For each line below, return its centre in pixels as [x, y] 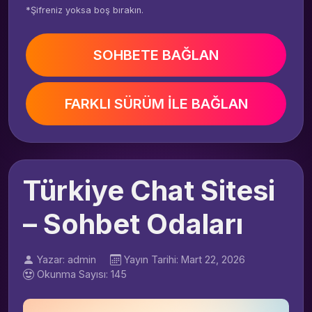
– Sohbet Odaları [133, 224]
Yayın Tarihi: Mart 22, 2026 [185, 259]
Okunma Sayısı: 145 [82, 274]
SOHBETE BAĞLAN [156, 55]
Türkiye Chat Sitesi [149, 190]
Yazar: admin [67, 259]
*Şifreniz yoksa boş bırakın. [85, 10]
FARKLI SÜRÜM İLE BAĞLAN [156, 104]
